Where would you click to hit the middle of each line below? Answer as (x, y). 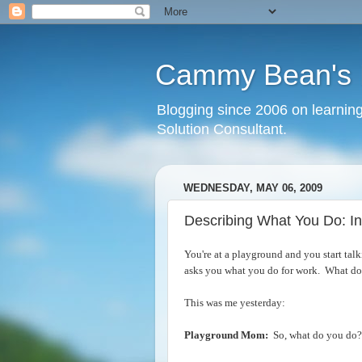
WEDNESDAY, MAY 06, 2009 (253, 188)
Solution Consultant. (222, 129)
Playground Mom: (226, 335)
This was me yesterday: (235, 303)
